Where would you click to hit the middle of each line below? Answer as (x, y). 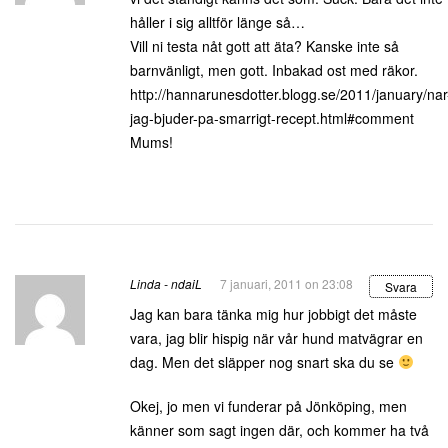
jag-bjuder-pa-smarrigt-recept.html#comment (272, 118)
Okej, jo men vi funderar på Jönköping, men (268, 406)
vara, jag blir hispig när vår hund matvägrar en (276, 338)
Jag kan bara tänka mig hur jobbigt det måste (273, 314)
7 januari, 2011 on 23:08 (286, 283)
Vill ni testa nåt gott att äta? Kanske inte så (264, 46)
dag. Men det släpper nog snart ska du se (264, 362)
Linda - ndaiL (166, 283)
